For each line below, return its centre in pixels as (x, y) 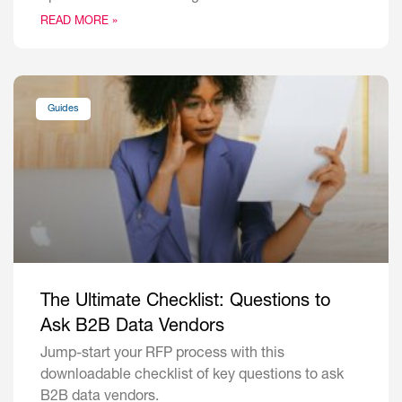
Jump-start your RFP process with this (162, 355)
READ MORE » (79, 22)
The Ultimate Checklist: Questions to (185, 303)
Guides (64, 109)
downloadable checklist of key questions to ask (192, 376)
